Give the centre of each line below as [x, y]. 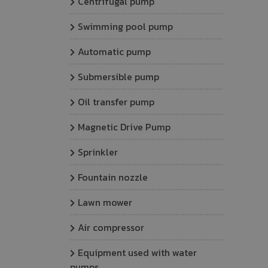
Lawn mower [105, 202]
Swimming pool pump [125, 26]
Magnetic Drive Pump [124, 127]
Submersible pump [118, 77]
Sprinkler [98, 152]
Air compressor [111, 227]
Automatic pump [114, 51]
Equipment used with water [137, 252]
